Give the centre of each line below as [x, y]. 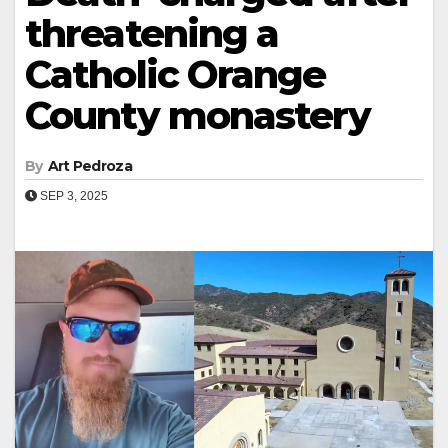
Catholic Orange [175, 74]
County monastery [197, 115]
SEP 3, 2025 [72, 195]
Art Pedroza [89, 165]
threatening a [152, 33]
